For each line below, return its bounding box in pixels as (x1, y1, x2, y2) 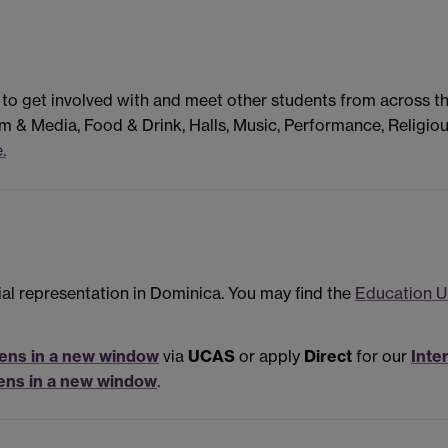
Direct (304, 345, 352, 366)
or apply (235, 345, 304, 366)
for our (352, 345, 407, 366)
